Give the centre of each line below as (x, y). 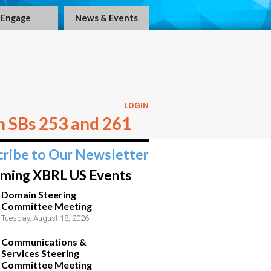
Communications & (44, 242)
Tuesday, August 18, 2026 (45, 218)
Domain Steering (39, 194)
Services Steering (40, 253)
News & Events (106, 18)
